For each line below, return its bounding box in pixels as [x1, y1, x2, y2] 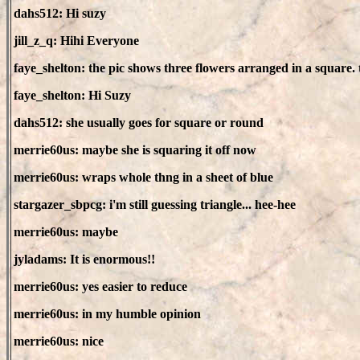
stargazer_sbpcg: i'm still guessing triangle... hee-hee [14, 198, 296, 211]
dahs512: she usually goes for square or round [14, 116, 264, 129]
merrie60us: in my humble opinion [14, 307, 201, 321]
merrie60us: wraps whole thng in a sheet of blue [14, 170, 273, 184]
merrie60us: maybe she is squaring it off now [14, 143, 256, 157]
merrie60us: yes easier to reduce [14, 280, 187, 293]
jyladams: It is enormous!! [14, 252, 155, 266]
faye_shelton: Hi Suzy [14, 88, 131, 102]
